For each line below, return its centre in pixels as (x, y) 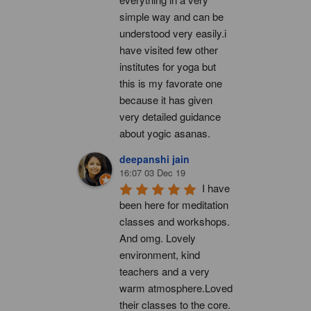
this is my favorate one (171, 83)
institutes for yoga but (168, 66)
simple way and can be (171, 16)
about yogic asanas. (165, 133)
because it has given (166, 99)
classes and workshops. (175, 221)
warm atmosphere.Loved (176, 287)
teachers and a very (165, 271)
